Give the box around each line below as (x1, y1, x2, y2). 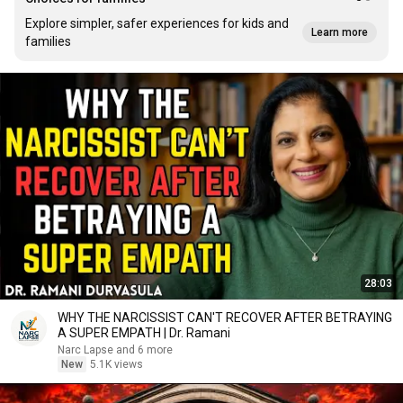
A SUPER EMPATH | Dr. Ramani (58, 326, 230, 340)
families (25, 34, 71, 49)
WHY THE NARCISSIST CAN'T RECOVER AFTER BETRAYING (58, 310, 392, 325)
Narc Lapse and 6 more (116, 344, 173, 356)
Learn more (311, 26, 368, 39)
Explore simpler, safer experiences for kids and (25, 16, 289, 31)
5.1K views (90, 358, 143, 371)
